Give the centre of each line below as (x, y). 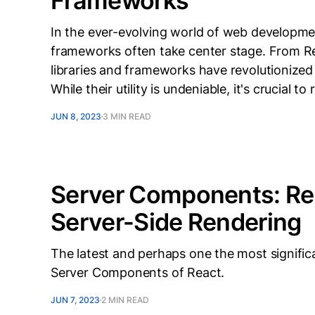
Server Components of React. (138, 272)
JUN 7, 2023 (75, 300)
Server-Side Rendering (176, 222)
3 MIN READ (127, 116)
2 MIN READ (125, 300)
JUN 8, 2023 (76, 116)
